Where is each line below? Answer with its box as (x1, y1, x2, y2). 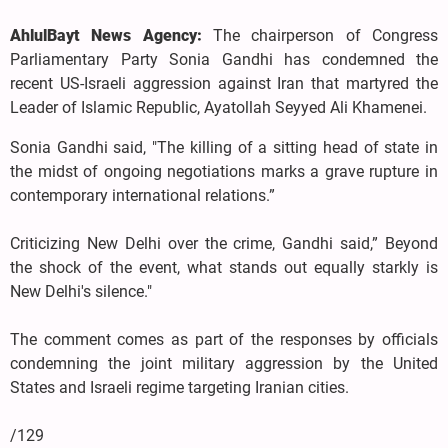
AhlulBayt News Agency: (10, 26, 213, 46)
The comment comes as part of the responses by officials (10, 330, 438, 350)
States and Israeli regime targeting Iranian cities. (10, 378, 349, 398)
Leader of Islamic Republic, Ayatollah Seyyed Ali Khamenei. (10, 98, 427, 118)
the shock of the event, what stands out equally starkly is (10, 258, 438, 278)
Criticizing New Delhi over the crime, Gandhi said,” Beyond (10, 234, 438, 254)
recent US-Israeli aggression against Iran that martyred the (10, 74, 438, 94)
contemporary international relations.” (10, 186, 275, 206)
